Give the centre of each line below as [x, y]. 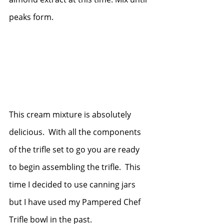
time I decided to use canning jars [73, 184]
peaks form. [31, 17]
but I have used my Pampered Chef [76, 202]
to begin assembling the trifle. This [76, 167]
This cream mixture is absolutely [71, 114]
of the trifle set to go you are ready [75, 149]
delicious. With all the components [76, 132]
